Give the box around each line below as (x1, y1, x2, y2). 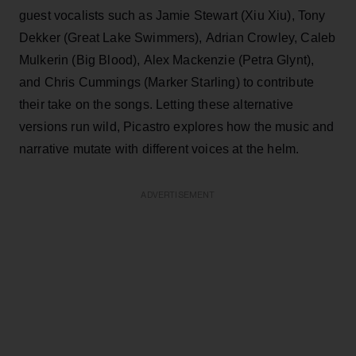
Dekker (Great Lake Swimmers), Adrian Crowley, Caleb (19, 30, 336, 44)
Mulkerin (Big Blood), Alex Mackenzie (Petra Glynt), (19, 52, 315, 67)
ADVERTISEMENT (141, 190, 215, 199)
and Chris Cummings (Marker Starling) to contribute (19, 75, 315, 89)
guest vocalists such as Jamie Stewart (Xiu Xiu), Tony (19, 8, 326, 22)
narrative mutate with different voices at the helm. (19, 141, 300, 156)
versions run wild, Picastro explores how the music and (19, 119, 335, 133)
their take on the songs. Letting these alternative (19, 97, 294, 111)
